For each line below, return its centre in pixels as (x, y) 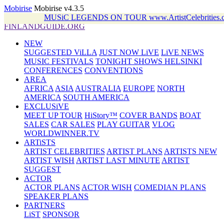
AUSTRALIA (98, 88)
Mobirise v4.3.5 (58, 8)
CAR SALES (73, 124)
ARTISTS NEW (190, 151)
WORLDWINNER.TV (62, 133)
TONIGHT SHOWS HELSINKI (149, 61)
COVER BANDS (148, 115)
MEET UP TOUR (53, 115)
